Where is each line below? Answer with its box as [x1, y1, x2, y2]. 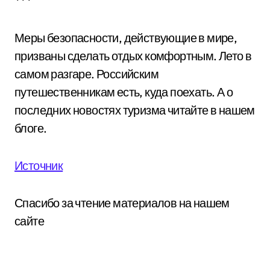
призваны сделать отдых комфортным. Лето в [14, 48, 252, 63]
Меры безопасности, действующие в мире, [14, 30, 237, 45]
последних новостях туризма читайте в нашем [14, 102, 255, 118]
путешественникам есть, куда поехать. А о [14, 84, 233, 99]
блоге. [14, 120, 47, 136]
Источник [14, 157, 63, 173]
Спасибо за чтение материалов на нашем [14, 195, 230, 210]
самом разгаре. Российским [14, 66, 159, 81]
